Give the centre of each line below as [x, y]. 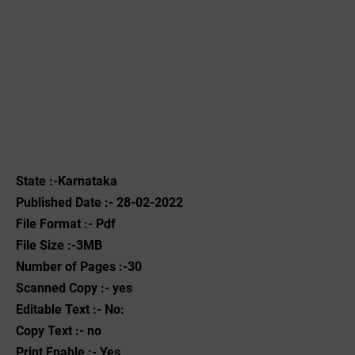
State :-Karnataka [67, 181]
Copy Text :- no [59, 331]
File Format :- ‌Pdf [66, 224]
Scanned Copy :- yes [74, 288]
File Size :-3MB [59, 245]
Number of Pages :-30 [79, 267]
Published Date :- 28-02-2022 [99, 202]
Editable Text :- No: [70, 309]
